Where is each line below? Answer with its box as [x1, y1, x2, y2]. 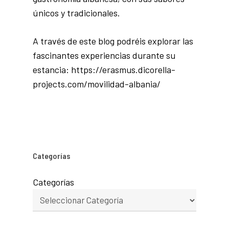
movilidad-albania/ [87, 78, 163, 89]
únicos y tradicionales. [33, 7, 121, 18]
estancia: [33, 64, 72, 75]
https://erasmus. [71, 64, 139, 75]
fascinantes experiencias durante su [33, 50, 176, 61]
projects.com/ [33, 78, 88, 89]
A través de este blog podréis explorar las [33, 35, 194, 47]
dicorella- [138, 64, 176, 75]
